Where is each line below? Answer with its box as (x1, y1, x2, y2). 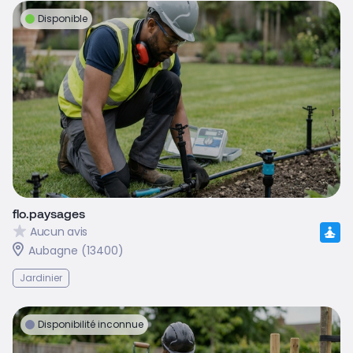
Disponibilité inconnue (38, 317, 143, 331)
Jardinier (20, 270, 62, 284)
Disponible (38, 11, 87, 25)
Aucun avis (30, 224, 88, 240)
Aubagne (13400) (28, 242, 124, 258)
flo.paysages (13, 205, 85, 221)
